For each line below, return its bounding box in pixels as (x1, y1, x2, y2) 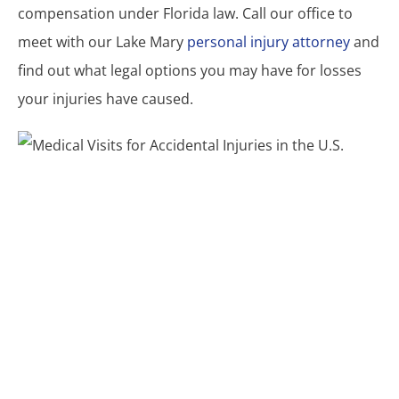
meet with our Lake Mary (18, 31, 187, 52)
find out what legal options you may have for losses (18, 60, 362, 80)
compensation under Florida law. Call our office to (18, 3, 353, 23)
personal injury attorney (187, 31, 350, 52)
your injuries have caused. (18, 88, 193, 109)
